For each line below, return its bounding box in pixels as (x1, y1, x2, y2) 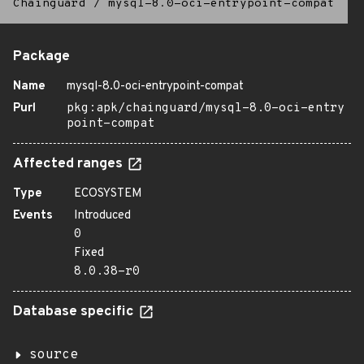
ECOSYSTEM (74, 186, 142, 201)
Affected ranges (13, 155, 126, 173)
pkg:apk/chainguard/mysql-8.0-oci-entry (67, 101, 344, 116)
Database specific (13, 303, 137, 321)
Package (13, 48, 70, 66)
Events (13, 208, 53, 223)
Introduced (74, 208, 131, 223)
